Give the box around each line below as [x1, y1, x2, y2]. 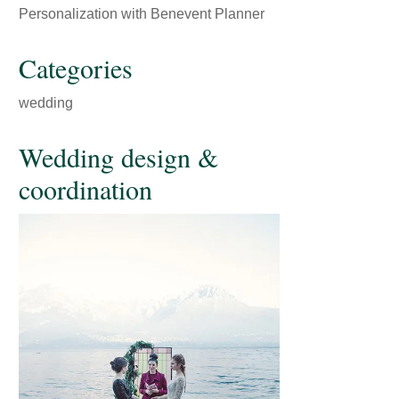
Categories [19, 50, 134, 85]
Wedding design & [19, 139, 219, 175]
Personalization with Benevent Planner [19, 6, 265, 21]
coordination [19, 171, 153, 207]
